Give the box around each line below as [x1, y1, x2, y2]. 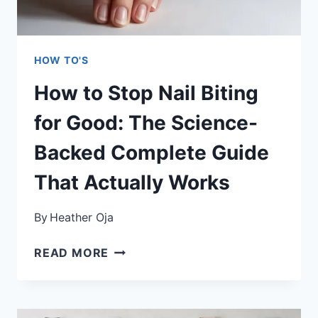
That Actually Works [34, 170, 230, 194]
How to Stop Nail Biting [34, 80, 258, 105]
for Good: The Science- [34, 110, 258, 135]
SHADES [108, 62, 159, 77]
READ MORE [34, 245, 109, 260]
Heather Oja [50, 209, 114, 224]
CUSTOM [108, 45, 163, 60]
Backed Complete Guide [34, 140, 269, 165]
